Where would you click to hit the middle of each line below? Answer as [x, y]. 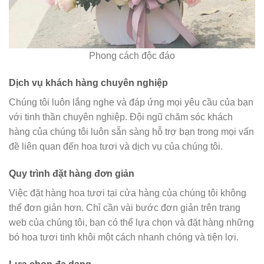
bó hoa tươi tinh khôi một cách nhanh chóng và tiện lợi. [124, 237]
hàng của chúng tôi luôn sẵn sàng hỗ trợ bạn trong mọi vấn [131, 132]
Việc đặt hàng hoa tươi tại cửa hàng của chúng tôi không [128, 193]
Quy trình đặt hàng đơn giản [72, 174]
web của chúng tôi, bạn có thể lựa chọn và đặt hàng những [131, 223]
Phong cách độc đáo [132, 56]
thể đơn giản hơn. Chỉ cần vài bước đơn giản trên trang [125, 208]
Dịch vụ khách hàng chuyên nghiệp [88, 83]
